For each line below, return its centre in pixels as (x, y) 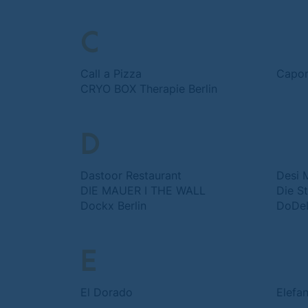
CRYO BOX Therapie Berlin (149, 89)
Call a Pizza (111, 74)
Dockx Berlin (113, 206)
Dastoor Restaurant (131, 175)
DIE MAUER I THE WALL (143, 190)
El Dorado (107, 292)
